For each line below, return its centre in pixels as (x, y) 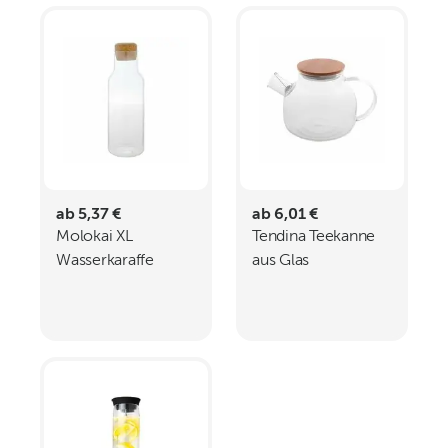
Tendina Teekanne (314, 237)
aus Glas (281, 261)
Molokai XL (94, 237)
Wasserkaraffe (105, 261)
